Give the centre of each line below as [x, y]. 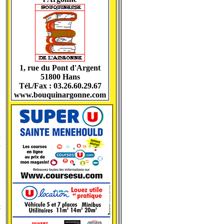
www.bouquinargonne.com [60, 95]
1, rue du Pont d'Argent [60, 68]
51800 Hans [60, 77]
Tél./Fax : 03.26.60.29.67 [60, 86]
